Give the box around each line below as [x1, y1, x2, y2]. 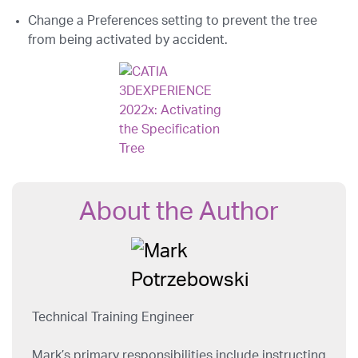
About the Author [79, 199, 279, 225]
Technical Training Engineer [32, 311, 194, 324]
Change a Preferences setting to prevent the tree [28, 14, 317, 27]
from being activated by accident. [28, 34, 231, 46]
